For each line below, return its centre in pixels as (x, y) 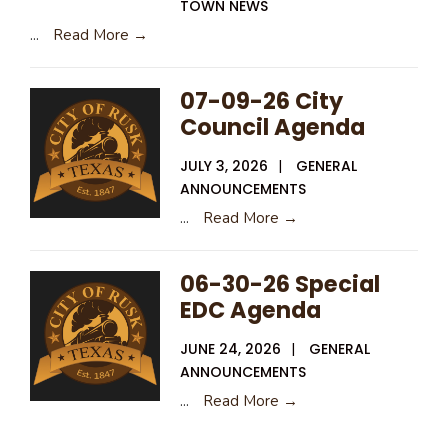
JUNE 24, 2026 (230, 348)
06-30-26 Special (280, 283)
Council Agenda (272, 126)
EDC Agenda (250, 309)
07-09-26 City (261, 100)
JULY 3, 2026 (224, 165)
